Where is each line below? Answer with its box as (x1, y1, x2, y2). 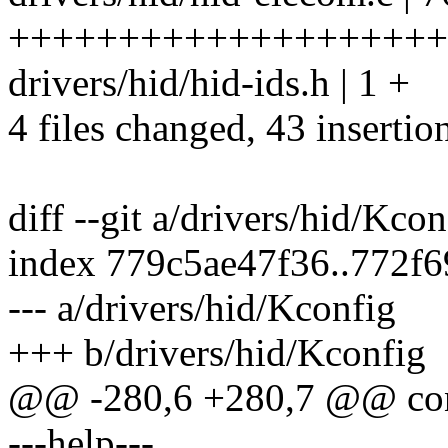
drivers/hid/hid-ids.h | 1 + (8, 61, 410, 105)
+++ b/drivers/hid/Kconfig (8, 331, 426, 375)
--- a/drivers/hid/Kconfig (8, 286, 396, 330)
